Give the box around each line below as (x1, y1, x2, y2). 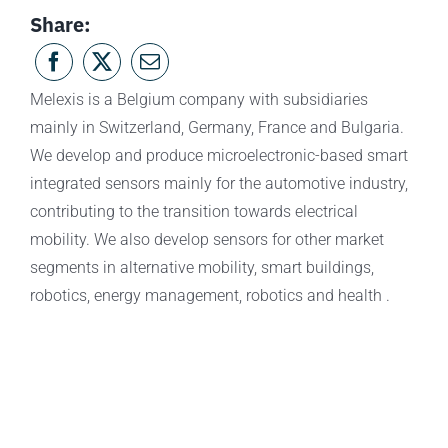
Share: (29, 11, 91, 39)
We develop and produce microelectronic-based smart (29, 146, 408, 166)
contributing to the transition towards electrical (29, 202, 358, 222)
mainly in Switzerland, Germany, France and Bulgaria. (29, 118, 404, 138)
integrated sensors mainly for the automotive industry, (29, 174, 408, 194)
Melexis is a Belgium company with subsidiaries (29, 90, 368, 110)
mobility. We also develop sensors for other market (29, 230, 384, 250)
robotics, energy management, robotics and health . (29, 286, 390, 306)
